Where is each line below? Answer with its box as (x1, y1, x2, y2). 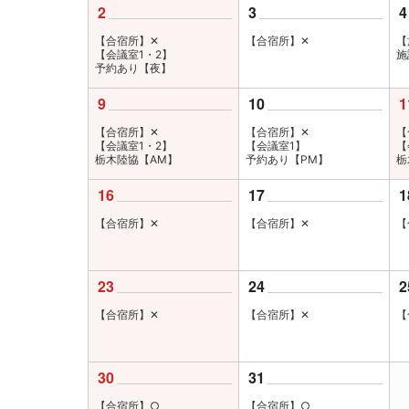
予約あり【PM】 (246, 152, 329, 166)
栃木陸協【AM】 (95, 152, 178, 166)
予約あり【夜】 (95, 61, 172, 75)
